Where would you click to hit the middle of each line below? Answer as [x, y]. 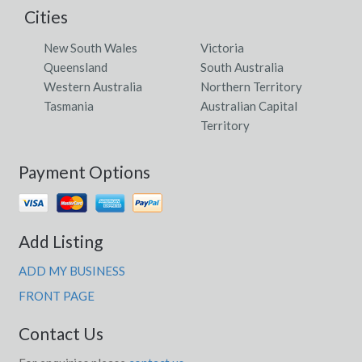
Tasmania [69, 106]
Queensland [76, 67]
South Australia [242, 67]
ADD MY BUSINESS [72, 271]
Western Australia [93, 87]
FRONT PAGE [56, 296]
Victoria [222, 48]
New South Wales [90, 48]
